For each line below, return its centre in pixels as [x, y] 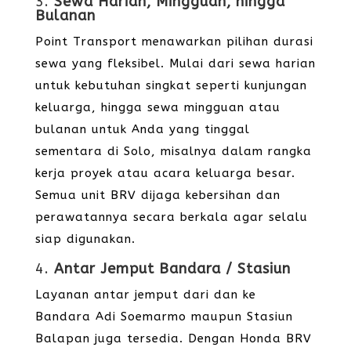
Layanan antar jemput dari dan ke [145, 295]
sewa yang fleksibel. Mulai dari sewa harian [175, 63]
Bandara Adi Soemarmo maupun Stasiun [164, 317]
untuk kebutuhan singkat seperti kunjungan [171, 85]
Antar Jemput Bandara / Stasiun [172, 269]
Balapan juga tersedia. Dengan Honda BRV [173, 338]
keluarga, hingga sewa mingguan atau [157, 107]
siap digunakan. [85, 239]
